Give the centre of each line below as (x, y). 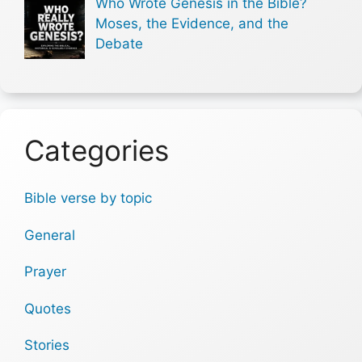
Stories (47, 345)
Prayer (45, 272)
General (50, 235)
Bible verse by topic (88, 198)
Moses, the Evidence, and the (192, 24)
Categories (97, 151)
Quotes (48, 308)
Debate (119, 44)
